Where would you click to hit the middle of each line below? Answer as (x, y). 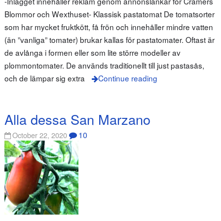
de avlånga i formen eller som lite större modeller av (92, 53)
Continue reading (128, 78)
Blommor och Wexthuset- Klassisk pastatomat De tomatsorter (109, 14)
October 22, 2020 (40, 135)
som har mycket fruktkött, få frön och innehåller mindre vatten (109, 27)
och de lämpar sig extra (44, 78)
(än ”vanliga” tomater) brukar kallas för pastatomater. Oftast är (109, 40)
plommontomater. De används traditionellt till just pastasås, (104, 65)
